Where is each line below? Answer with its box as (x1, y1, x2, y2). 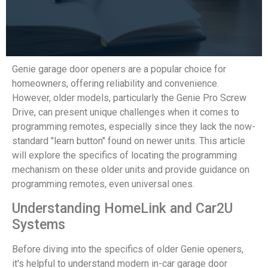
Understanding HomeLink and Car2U (12, 200, 233, 217)
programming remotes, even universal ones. (12, 178, 194, 190)
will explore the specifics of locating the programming (12, 150, 237, 162)
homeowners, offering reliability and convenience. (12, 78, 219, 90)
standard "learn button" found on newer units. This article (12, 135, 245, 147)
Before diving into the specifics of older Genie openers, (12, 243, 243, 255)
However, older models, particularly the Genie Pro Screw (12, 92, 246, 104)
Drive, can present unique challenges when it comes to (12, 106, 239, 118)
